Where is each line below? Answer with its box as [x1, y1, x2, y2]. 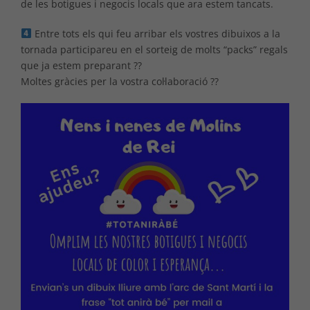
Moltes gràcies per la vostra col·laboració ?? [21, 74, 219, 88]
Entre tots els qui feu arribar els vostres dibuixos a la [31, 26, 280, 40]
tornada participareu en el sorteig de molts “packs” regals [21, 42, 288, 56]
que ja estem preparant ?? [21, 58, 142, 72]
